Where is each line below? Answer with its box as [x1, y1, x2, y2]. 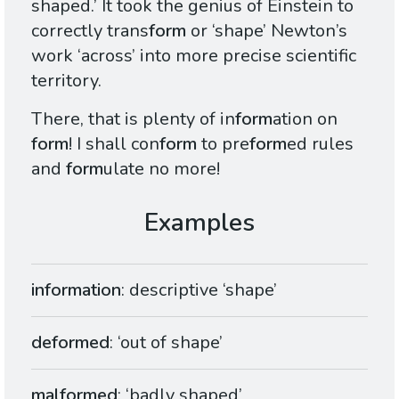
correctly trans [31, 19, 149, 43]
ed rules [287, 132, 354, 156]
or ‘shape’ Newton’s [186, 19, 347, 43]
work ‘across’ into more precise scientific [31, 44, 356, 68]
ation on [273, 107, 338, 131]
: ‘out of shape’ [110, 330, 223, 354]
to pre [197, 132, 249, 156]
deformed [31, 330, 110, 354]
